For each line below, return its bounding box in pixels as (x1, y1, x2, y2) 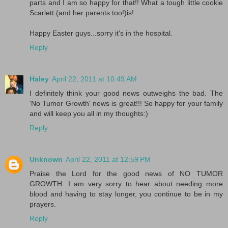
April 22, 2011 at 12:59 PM (66, 155, 151, 163)
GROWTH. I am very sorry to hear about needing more (30, 179, 223, 188)
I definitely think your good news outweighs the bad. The (30, 89, 223, 97)
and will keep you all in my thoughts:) (30, 109, 148, 118)
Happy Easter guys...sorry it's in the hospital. (30, 28, 173, 37)
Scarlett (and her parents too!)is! (30, 8, 134, 17)
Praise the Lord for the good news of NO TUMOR (30, 169, 223, 178)
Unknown (30, 155, 63, 163)
